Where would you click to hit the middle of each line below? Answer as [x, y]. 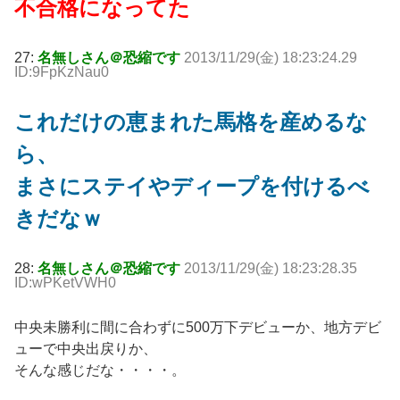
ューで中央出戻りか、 [86, 349]
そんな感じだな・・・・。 [100, 371]
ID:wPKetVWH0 [65, 283]
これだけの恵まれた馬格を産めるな [191, 122]
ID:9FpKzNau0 [62, 72]
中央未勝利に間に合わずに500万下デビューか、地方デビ [198, 328]
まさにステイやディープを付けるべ [192, 187]
